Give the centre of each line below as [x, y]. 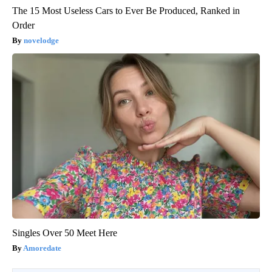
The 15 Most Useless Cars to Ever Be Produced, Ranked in [126, 10]
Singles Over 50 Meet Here [65, 233]
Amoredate [42, 248]
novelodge [41, 40]
